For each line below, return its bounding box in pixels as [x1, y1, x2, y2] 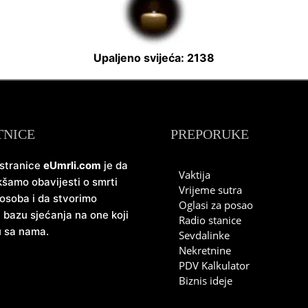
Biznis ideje [179, 274, 232, 288]
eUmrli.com [43, 159, 101, 173]
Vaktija [179, 168, 210, 182]
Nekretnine [179, 243, 231, 258]
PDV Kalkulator [179, 258, 250, 273]
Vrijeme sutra [179, 183, 242, 197]
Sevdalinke [179, 228, 230, 243]
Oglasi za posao [179, 198, 253, 212]
